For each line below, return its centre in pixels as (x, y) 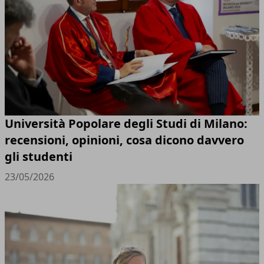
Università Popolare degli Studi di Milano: (126, 123)
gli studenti (39, 156)
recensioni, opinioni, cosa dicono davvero (124, 140)
